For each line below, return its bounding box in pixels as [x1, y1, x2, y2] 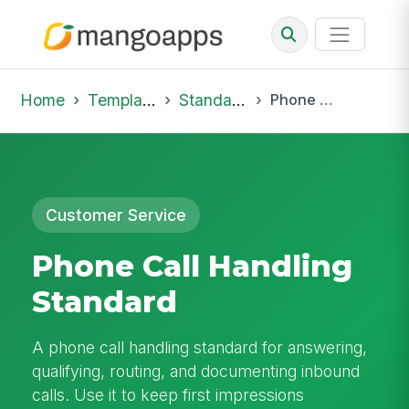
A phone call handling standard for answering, [32, 337, 368, 357]
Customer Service [46, 204, 187, 225]
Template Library [87, 89, 142, 110]
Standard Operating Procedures [178, 89, 232, 110]
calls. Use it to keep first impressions [32, 384, 305, 404]
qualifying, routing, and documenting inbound [32, 361, 361, 381]
